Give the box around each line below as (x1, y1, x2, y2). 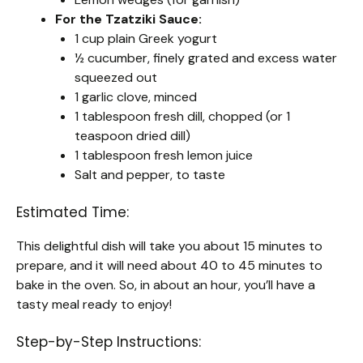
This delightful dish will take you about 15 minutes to (16, 237, 322, 255)
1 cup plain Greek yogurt (75, 30, 217, 48)
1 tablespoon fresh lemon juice (75, 147, 253, 164)
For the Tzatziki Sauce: (55, 11, 202, 28)
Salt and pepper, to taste (75, 166, 225, 184)
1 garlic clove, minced (75, 88, 197, 106)
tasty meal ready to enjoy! (16, 296, 172, 314)
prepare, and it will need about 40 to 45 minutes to (16, 257, 322, 275)
